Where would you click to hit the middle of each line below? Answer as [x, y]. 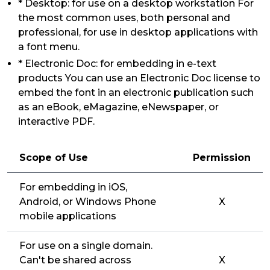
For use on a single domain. [86, 246]
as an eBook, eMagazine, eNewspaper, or [118, 107]
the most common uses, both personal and [124, 18]
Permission [222, 158]
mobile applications [68, 216]
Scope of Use [54, 158]
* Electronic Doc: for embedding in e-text [117, 64]
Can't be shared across [75, 260]
